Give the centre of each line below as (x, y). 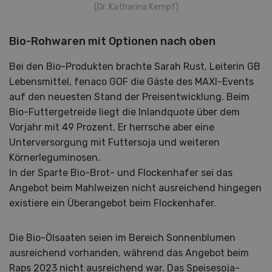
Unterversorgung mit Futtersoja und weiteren (114, 143)
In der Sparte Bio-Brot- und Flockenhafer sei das (121, 173)
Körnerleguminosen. (55, 158)
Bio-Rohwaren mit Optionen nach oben (112, 42)
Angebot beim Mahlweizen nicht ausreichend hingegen (135, 188)
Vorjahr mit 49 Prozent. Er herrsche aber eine (112, 127)
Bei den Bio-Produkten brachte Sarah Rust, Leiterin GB (135, 67)
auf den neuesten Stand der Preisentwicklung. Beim (129, 97)
